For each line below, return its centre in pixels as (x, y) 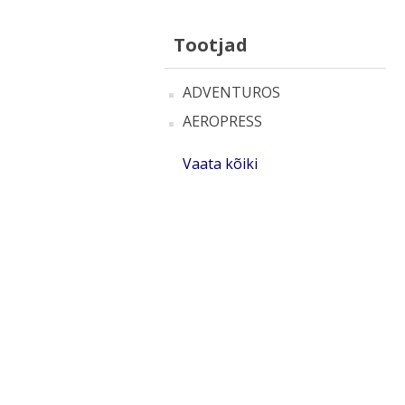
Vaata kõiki (220, 164)
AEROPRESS (222, 121)
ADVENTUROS (231, 92)
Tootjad (211, 45)
